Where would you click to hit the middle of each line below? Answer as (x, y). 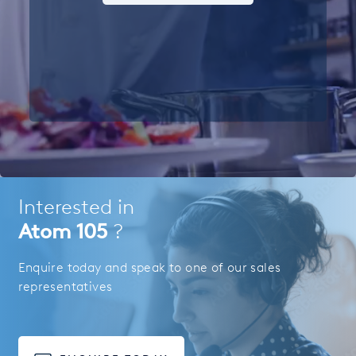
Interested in (76, 207)
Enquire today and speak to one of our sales (149, 267)
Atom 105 (65, 232)
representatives (65, 286)
